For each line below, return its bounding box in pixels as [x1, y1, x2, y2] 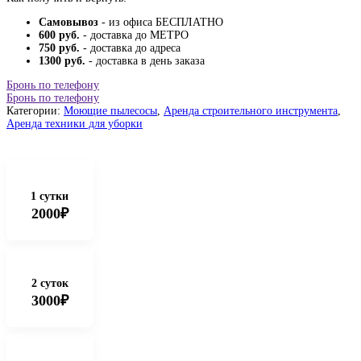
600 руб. [39, 29, 80, 41]
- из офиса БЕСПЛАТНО [98, 16, 223, 28]
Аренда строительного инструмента [164, 105, 338, 117]
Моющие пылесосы [64, 105, 157, 117]
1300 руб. [39, 55, 85, 67]
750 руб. [39, 42, 80, 54]
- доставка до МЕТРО [80, 29, 189, 41]
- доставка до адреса [80, 42, 180, 54]
